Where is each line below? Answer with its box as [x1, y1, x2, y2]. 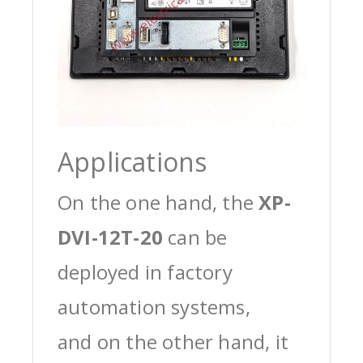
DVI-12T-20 [58, 223, 163, 250]
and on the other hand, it [58, 327, 288, 355]
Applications [58, 143, 207, 179]
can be [163, 223, 228, 250]
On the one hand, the [58, 188, 259, 216]
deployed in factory [58, 258, 233, 285]
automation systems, [58, 293, 250, 320]
